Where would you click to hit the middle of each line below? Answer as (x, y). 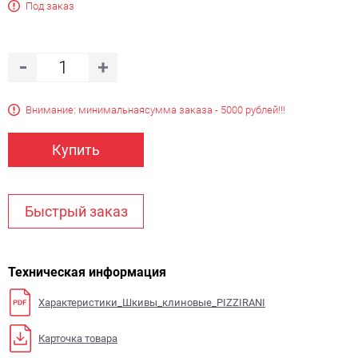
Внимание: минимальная (85, 110)
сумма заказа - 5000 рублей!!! (215, 110)
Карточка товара (78, 338)
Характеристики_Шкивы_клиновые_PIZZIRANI (152, 302)
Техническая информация (87, 272)
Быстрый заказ (76, 211)
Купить (76, 150)
